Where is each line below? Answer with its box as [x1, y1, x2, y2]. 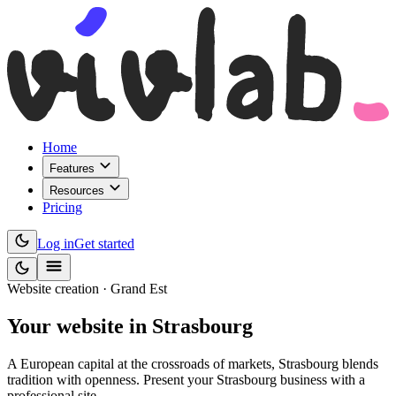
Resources [49, 184, 108, 198]
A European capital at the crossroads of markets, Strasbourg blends [7, 356, 378, 372]
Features [49, 162, 98, 176]
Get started [74, 236, 134, 252]
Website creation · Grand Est [7, 281, 167, 297]
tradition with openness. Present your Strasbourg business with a [7, 372, 365, 388]
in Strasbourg [129, 315, 253, 339]
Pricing [42, 200, 82, 216]
